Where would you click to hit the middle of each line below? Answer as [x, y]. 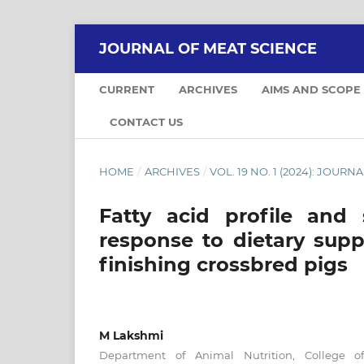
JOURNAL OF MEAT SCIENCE [208, 48]
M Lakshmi [131, 335]
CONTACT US [146, 121]
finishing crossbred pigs [223, 264]
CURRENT [127, 89]
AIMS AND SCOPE [311, 89]
